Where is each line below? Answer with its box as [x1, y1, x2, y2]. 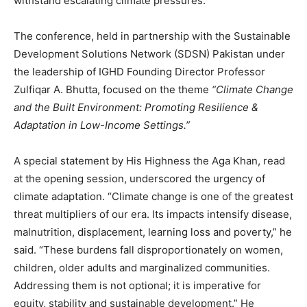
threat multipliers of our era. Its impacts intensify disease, [14, 207, 292, 221]
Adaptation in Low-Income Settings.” [14, 118, 190, 132]
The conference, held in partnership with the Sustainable [14, 29, 291, 42]
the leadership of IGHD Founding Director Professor [14, 64, 265, 78]
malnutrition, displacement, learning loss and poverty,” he [14, 225, 292, 238]
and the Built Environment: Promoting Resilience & [14, 100, 258, 114]
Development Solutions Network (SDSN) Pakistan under [14, 47, 285, 60]
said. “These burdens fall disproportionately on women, [14, 243, 283, 256]
